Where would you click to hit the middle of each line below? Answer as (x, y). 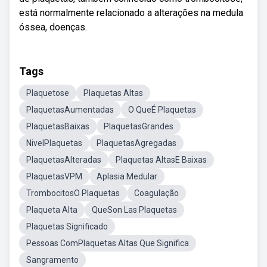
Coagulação (156, 193)
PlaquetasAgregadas (136, 143)
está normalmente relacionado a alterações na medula (131, 13)
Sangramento (52, 260)
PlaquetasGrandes (139, 126)
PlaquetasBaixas (58, 126)
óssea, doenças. (53, 27)
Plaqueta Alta (52, 210)
